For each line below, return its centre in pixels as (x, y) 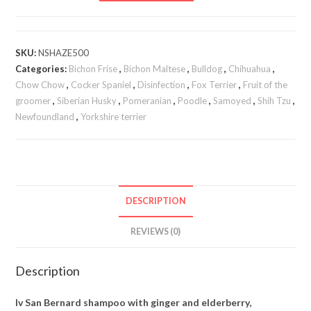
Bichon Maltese (155, 69)
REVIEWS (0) (155, 232)
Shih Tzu (275, 101)
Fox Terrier (215, 85)
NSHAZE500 (64, 53)
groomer (33, 101)
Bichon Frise (93, 69)
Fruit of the (266, 85)
